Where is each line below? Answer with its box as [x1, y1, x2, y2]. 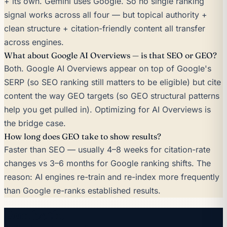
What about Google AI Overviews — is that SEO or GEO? [4, 50, 217, 60]
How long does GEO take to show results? [4, 131, 161, 141]
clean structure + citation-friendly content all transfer [4, 23, 205, 33]
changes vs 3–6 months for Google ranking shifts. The [4, 158, 211, 168]
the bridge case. [4, 118, 66, 128]
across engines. [4, 36, 64, 47]
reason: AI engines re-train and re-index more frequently [4, 171, 219, 182]
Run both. [4, 207, 64, 222]
